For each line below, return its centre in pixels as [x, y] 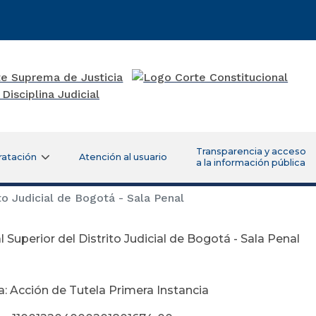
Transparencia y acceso [251, 151]
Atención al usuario [123, 157]
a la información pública [250, 162]
